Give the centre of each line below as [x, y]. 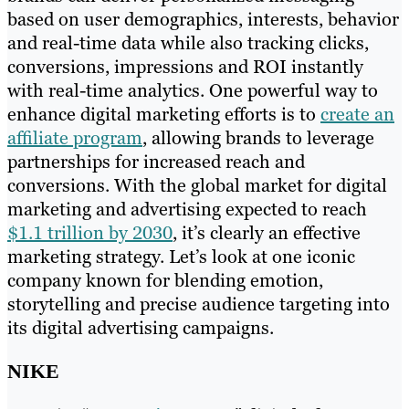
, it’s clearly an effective [267, 232]
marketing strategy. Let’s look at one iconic [181, 256]
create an [357, 114]
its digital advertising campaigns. [141, 327]
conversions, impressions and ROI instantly [185, 66]
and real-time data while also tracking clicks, [188, 42]
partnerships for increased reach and [156, 161]
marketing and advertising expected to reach [187, 209]
